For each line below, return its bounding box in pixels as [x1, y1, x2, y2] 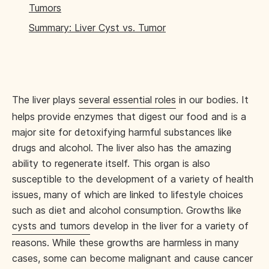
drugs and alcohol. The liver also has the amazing [12, 142, 231, 154]
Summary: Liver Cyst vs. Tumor [29, 22, 166, 34]
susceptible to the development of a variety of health [12, 173, 253, 185]
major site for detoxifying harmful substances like [12, 126, 232, 138]
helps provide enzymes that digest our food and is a [12, 110, 246, 122]
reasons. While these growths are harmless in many [12, 237, 239, 249]
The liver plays [12, 94, 79, 106]
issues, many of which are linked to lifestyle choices [12, 189, 243, 201]
